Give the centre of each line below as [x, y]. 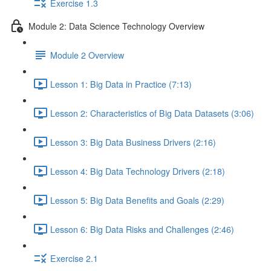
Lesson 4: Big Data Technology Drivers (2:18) [138, 171]
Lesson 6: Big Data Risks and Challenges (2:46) [142, 229]
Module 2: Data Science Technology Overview [116, 26]
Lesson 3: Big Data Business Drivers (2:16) [133, 142]
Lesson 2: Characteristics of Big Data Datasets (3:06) [152, 113]
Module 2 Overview [87, 55]
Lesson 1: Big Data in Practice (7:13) [121, 84]
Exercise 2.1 [74, 258]
